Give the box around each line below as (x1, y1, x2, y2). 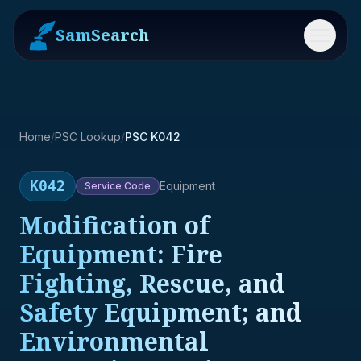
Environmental (19, 325, 209, 358)
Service (85, 180, 122, 192)
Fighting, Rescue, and (19, 267, 284, 300)
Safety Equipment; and (19, 296, 301, 329)
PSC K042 (125, 130, 180, 143)
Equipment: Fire (19, 238, 222, 271)
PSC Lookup (55, 130, 121, 143)
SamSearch (56, 24, 149, 46)
